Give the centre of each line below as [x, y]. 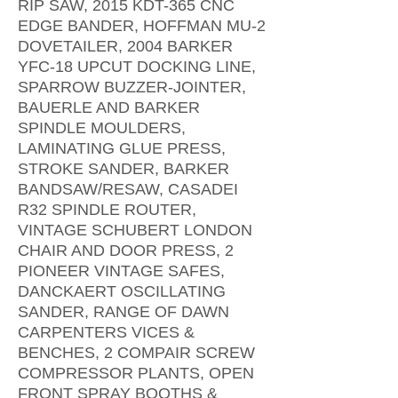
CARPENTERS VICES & [106, 332]
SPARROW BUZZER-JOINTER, [132, 87]
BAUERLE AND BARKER [109, 107]
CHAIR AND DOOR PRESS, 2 [126, 251]
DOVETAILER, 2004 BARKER [125, 46]
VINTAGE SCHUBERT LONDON [135, 230]
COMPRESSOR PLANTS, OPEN [136, 373]
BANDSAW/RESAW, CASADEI [128, 189]
